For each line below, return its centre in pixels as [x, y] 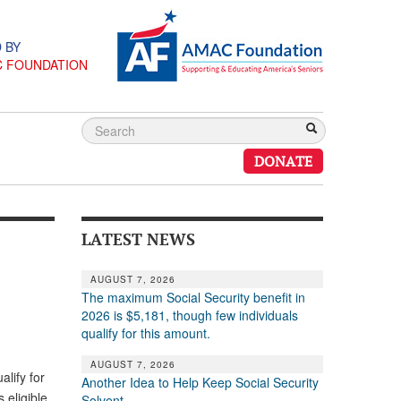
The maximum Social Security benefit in [193, 297]
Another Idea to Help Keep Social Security [200, 382]
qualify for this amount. [145, 333]
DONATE [283, 161]
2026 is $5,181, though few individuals [189, 315]
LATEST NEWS [138, 239]
